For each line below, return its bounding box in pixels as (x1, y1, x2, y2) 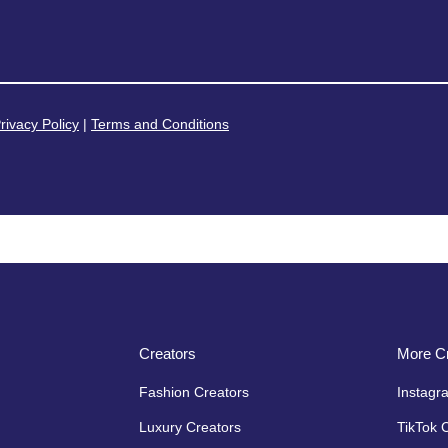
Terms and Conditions (91, 115, 229, 132)
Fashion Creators (139, 383, 249, 400)
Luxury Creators (139, 418, 241, 435)
